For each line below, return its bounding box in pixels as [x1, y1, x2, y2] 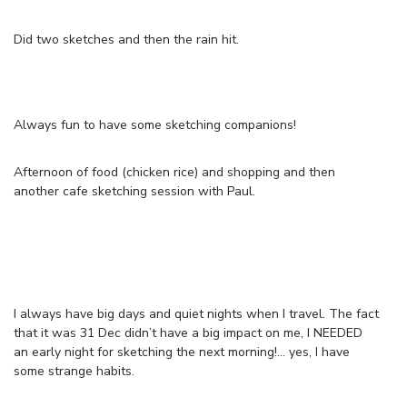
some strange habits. [14, 362, 134, 380]
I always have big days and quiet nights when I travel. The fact [14, 304, 379, 323]
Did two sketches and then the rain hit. [14, 30, 239, 48]
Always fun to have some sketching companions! [14, 115, 296, 134]
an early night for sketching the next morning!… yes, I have [14, 342, 350, 361]
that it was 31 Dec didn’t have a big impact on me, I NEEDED [14, 323, 362, 342]
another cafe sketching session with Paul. [14, 182, 255, 200]
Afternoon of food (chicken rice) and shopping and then [14, 163, 335, 181]
